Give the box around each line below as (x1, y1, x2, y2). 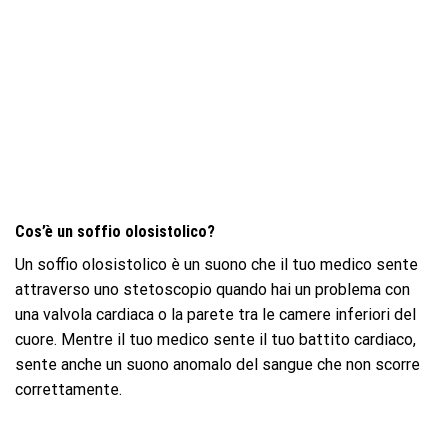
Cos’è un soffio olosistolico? (15, 222, 215, 242)
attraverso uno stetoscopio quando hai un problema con (15, 280, 410, 300)
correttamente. (15, 380, 122, 400)
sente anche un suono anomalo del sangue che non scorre (15, 355, 420, 375)
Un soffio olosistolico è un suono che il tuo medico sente (15, 255, 418, 275)
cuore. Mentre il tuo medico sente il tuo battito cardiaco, (15, 330, 416, 350)
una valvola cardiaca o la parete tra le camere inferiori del (15, 305, 416, 325)
